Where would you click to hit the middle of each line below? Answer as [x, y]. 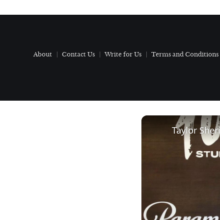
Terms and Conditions [185, 54]
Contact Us [78, 54]
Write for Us [123, 54]
